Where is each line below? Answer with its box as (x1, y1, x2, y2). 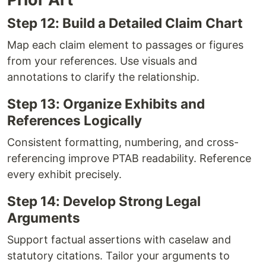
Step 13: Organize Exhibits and (7, 95, 205, 112)
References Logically (7, 112, 142, 128)
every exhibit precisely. (7, 167, 122, 180)
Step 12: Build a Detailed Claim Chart (7, 14, 243, 31)
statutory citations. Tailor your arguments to (7, 249, 230, 262)
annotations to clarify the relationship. (7, 70, 199, 83)
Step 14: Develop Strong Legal (7, 192, 201, 209)
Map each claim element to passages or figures (7, 38, 243, 51)
